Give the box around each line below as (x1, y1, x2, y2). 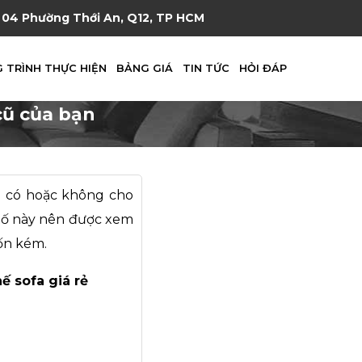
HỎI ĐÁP (238, 62, 287, 74)
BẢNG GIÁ (116, 62, 173, 74)
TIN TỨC (182, 62, 229, 74)
